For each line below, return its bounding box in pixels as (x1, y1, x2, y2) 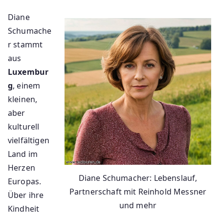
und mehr (119, 199, 157, 211)
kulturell (8, 121, 40, 132)
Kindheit (8, 203, 40, 214)
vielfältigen (8, 134, 49, 146)
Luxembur (8, 66, 49, 77)
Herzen (8, 162, 35, 173)
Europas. (8, 175, 42, 187)
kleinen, (8, 93, 38, 105)
